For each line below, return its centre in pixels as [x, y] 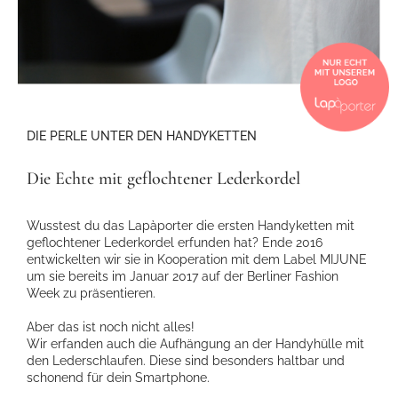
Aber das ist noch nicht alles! [111, 327]
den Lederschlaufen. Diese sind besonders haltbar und [186, 361]
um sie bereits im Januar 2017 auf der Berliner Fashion [183, 277]
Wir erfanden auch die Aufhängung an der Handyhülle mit [195, 344]
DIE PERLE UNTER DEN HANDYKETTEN [142, 136]
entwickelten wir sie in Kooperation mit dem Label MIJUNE [197, 260]
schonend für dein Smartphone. [118, 378]
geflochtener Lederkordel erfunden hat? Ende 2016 [175, 243]
